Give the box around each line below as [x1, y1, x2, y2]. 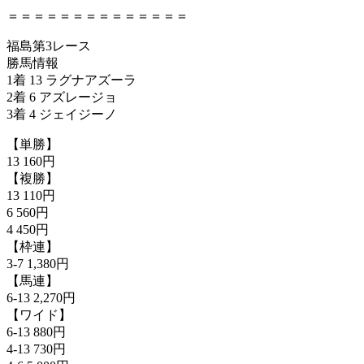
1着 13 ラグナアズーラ [6, 72, 136, 87]
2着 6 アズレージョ [6, 89, 117, 104]
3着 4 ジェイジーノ [6, 106, 117, 121]
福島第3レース [6, 38, 91, 53]
